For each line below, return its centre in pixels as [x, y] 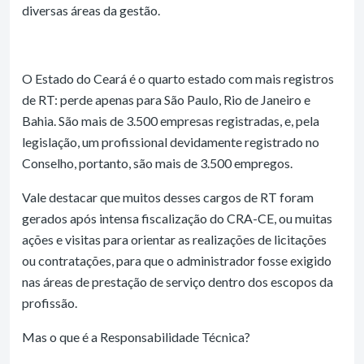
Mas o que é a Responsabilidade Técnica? [136, 336]
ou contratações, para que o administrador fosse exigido [177, 260]
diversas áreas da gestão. [91, 10]
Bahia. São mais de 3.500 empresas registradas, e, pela [171, 120]
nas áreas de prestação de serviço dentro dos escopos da [178, 281]
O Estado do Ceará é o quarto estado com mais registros [178, 78]
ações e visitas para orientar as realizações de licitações [174, 239]
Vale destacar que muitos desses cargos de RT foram [168, 197]
